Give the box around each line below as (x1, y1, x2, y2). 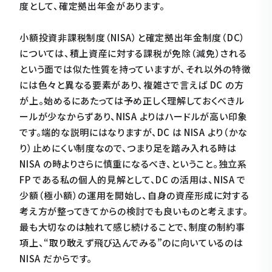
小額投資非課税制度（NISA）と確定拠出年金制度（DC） (19, 31, 245, 44)
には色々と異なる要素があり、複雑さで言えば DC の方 (19, 78, 244, 91)
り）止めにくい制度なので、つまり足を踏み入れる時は (19, 141, 237, 154)
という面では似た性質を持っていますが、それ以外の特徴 (19, 63, 251, 75)
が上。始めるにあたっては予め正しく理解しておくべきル (19, 94, 245, 107)
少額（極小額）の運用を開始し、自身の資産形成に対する (19, 189, 250, 202)
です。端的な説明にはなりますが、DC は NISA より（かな (19, 126, 248, 138)
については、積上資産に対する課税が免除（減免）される (19, 47, 247, 59)
